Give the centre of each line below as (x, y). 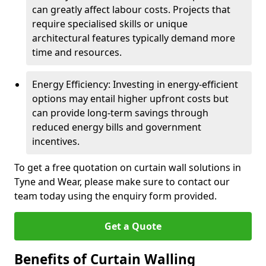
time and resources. (77, 52)
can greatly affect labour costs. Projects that (131, 9)
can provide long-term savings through (120, 113)
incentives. (56, 141)
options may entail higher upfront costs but (130, 99)
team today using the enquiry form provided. (115, 196)
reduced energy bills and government (117, 127)
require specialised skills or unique (110, 24)
